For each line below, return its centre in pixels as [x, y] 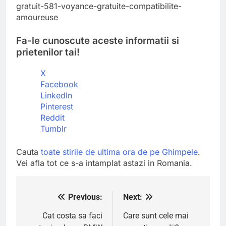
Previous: [85, 197]
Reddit [52, 117]
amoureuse [37, 17]
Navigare [50, 200]
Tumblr [53, 128]
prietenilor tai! [48, 52]
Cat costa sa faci [72, 215]
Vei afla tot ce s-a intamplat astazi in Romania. [104, 163]
